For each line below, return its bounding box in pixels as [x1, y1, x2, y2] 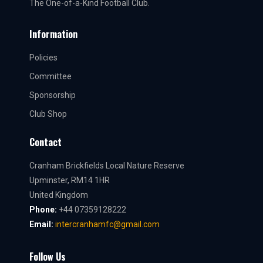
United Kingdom [29, 190, 88, 200]
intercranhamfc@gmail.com [55, 220, 160, 230]
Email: [29, 220, 53, 230]
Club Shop [29, 109, 67, 119]
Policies [29, 53, 58, 63]
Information [29, 27, 77, 42]
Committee [29, 72, 72, 82]
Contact [29, 135, 62, 150]
